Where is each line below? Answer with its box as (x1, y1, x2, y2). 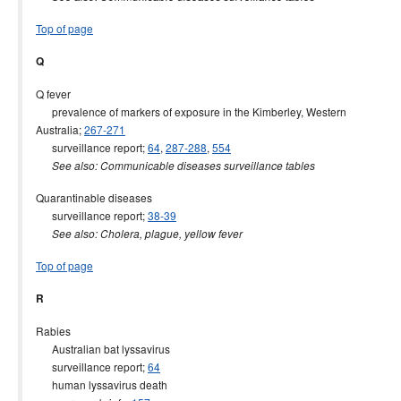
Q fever (36, 86, 71, 101)
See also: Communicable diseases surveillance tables (52, 158, 315, 173)
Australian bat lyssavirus (36, 341, 170, 356)
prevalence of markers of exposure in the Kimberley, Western (36, 104, 346, 119)
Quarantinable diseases (36, 190, 152, 205)
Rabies (36, 323, 71, 338)
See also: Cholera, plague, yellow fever (52, 226, 243, 241)
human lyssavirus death (36, 377, 167, 392)
